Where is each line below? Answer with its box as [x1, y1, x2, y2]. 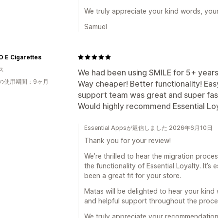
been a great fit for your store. [84, 171, 181, 180]
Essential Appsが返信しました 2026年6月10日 [84, 124, 213, 131]
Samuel [84, 22, 107, 31]
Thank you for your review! [84, 136, 171, 145]
